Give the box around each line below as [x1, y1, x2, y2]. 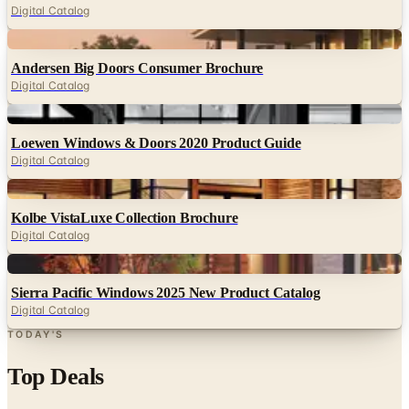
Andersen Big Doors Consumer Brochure [11, 59, 264, 76]
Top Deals [7, 362, 104, 390]
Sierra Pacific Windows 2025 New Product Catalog [11, 284, 320, 300]
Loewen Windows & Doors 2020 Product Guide [11, 134, 301, 151]
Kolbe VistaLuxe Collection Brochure [11, 209, 238, 225]
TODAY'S [7, 328, 65, 341]
